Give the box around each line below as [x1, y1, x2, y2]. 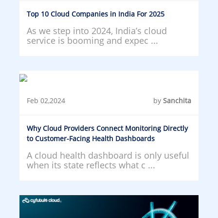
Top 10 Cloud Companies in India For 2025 [27, 9, 164, 18]
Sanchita [163, 95, 191, 105]
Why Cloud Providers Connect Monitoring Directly [27, 123, 188, 133]
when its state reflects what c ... [27, 159, 155, 171]
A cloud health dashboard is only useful [27, 149, 189, 161]
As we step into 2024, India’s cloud [27, 24, 167, 36]
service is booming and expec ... [27, 34, 158, 46]
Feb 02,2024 [27, 95, 65, 105]
